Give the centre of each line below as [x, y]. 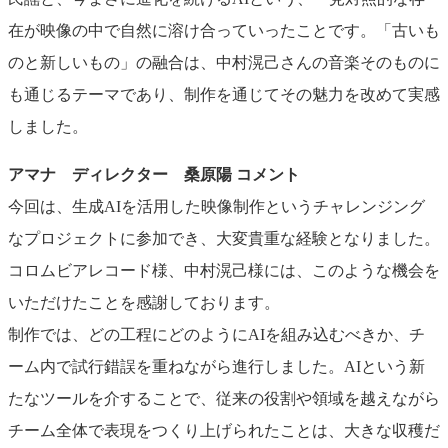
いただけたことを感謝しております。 [144, 302]
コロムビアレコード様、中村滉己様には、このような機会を [224, 270]
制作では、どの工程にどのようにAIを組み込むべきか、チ [216, 334]
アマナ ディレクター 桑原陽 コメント [154, 174]
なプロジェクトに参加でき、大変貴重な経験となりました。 [224, 238]
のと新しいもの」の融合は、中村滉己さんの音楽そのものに [224, 62]
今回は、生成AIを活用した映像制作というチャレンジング [216, 206]
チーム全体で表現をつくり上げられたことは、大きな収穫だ [224, 430]
